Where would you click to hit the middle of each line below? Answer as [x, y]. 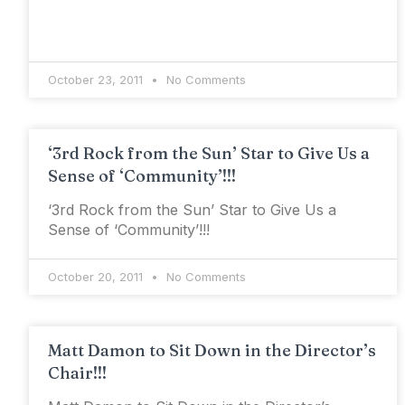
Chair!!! [77, 373]
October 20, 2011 [97, 277]
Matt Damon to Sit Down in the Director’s [212, 350]
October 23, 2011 [97, 80]
